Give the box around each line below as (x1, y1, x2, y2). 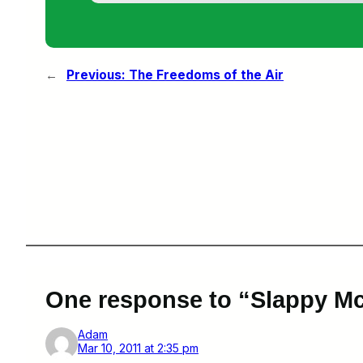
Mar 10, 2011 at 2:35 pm (78, 341, 199, 355)
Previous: (66, 67, 126, 83)
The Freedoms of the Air (129, 67, 284, 83)
